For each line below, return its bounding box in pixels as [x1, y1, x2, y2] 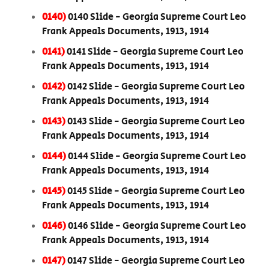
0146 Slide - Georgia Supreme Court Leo [68, 219, 246, 234]
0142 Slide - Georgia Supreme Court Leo [67, 80, 245, 94]
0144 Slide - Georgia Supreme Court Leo [68, 150, 246, 164]
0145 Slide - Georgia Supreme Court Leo [67, 184, 245, 199]
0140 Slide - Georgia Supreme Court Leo [68, 10, 246, 25]
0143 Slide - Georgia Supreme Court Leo [67, 115, 245, 129]
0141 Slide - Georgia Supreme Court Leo [67, 45, 244, 59]
